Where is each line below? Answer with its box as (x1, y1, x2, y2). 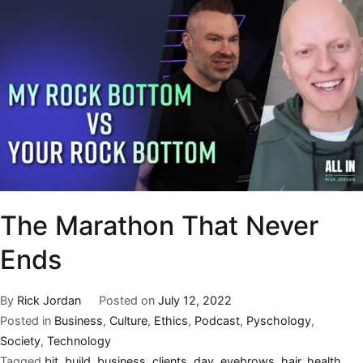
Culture (109, 314, 147, 328)
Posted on (98, 293, 158, 308)
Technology (47, 334, 111, 348)
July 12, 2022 (157, 293, 232, 308)
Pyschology (246, 314, 311, 328)
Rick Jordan (17, 293, 81, 308)
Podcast (194, 314, 240, 328)
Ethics (154, 314, 188, 328)
